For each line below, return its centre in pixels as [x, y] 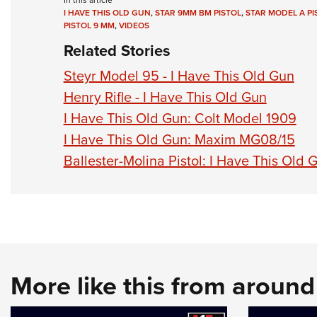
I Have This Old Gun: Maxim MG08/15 [179, 140]
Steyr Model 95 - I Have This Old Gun [179, 76]
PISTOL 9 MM [89, 26]
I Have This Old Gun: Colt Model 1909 [180, 119]
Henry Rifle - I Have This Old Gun [165, 97]
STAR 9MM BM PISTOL [198, 13]
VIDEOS [134, 26]
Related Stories [117, 51]
